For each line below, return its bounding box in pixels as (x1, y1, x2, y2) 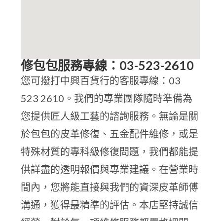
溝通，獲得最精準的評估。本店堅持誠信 (21, 199, 199, 211)
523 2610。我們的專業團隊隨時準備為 (21, 92, 193, 104)
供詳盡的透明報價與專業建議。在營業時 (21, 163, 199, 175)
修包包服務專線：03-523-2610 (21, 58, 194, 73)
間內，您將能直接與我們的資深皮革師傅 (21, 181, 199, 193)
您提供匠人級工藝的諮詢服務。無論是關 (21, 110, 199, 122)
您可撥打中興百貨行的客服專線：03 (21, 74, 181, 86)
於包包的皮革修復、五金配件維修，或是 (21, 128, 199, 140)
